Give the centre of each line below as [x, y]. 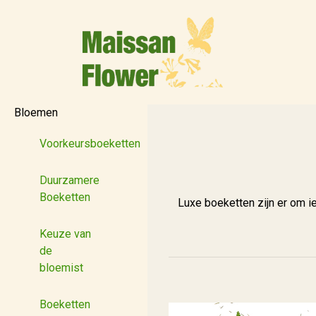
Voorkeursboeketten [90, 144]
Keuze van [65, 234]
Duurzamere [69, 180]
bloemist [61, 268]
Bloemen [36, 113]
